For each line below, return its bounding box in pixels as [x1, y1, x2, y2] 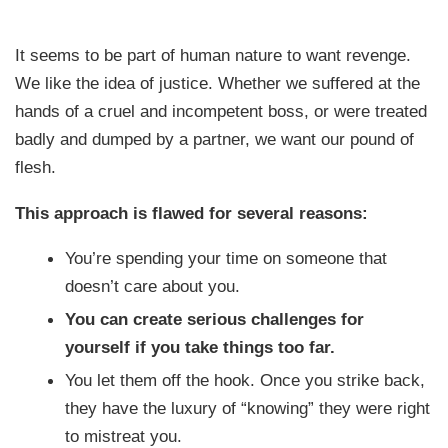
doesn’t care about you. [65, 275, 241, 296]
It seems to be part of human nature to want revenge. [15, 45, 412, 66]
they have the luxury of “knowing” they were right [65, 397, 431, 418]
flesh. [15, 157, 57, 178]
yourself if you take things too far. [65, 336, 336, 357]
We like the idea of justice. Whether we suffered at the [15, 73, 421, 94]
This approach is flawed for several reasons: [15, 202, 369, 223]
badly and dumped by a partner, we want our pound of [15, 129, 415, 150]
